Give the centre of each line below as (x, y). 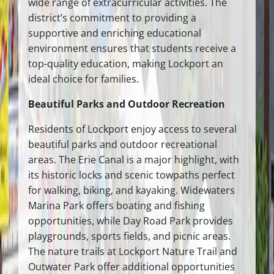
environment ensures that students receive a (132, 48)
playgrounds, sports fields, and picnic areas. (129, 236)
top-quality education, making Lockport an (126, 63)
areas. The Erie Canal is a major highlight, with (134, 159)
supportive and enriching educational (115, 33)
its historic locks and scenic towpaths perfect (131, 175)
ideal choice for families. (83, 79)
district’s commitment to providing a (112, 17)
